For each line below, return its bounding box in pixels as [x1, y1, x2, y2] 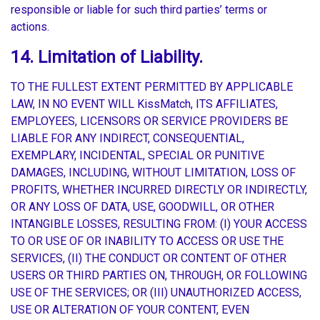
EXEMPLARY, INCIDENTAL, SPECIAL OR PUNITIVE [11, 149, 264, 163]
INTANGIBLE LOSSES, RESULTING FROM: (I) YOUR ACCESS [11, 217, 307, 231]
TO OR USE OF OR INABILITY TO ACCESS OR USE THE [11, 234, 284, 249]
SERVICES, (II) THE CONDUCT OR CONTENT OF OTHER [11, 251, 286, 266]
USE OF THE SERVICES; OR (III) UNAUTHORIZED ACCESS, [11, 286, 301, 300]
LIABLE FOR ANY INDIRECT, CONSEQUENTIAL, [11, 131, 244, 146]
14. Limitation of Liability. [11, 47, 203, 68]
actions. [11, 20, 52, 34]
